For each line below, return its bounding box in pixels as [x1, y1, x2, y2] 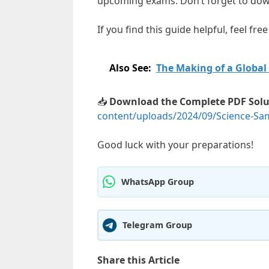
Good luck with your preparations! [97, 138, 253, 151]
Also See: [109, 61, 151, 74]
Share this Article [97, 253, 180, 267]
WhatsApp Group [121, 176, 194, 188]
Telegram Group [122, 219, 192, 231]
